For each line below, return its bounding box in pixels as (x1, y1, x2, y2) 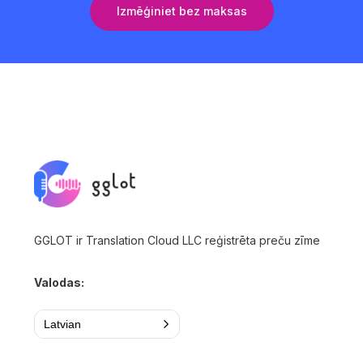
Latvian (44, 317, 82, 331)
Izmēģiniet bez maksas (116, 4, 247, 19)
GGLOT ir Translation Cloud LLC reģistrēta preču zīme (34, 233, 321, 247)
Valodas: (34, 275, 85, 289)
